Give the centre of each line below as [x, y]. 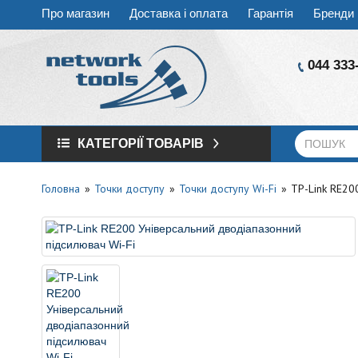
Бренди [334, 13]
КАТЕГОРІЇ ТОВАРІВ [141, 143]
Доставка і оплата [179, 13]
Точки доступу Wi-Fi [228, 189]
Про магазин [76, 13]
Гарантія [270, 13]
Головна [61, 189]
